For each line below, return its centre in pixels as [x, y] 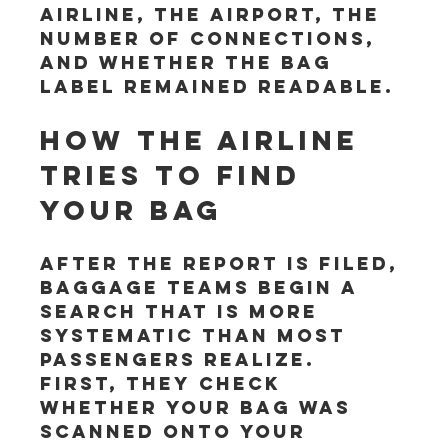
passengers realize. [182, 359]
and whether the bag [190, 62]
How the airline [206, 140]
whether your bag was [200, 407]
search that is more [183, 311]
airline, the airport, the [214, 14]
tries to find [177, 175]
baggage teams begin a [203, 287]
